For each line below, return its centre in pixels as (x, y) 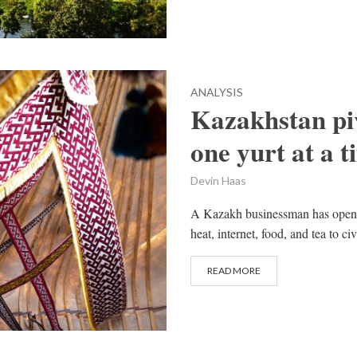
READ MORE (234, 271)
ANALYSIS (217, 92)
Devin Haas (218, 181)
